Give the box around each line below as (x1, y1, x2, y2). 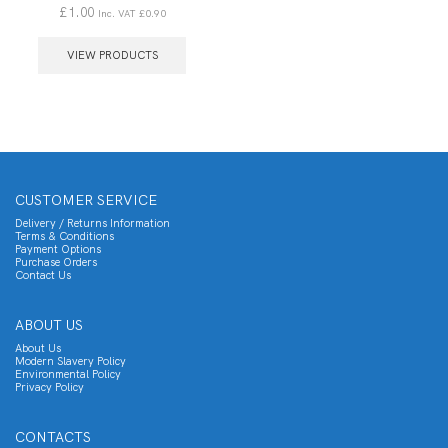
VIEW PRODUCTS (66, 47, 158, 62)
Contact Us (15, 267, 71, 282)
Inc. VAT (97, 6, 139, 20)
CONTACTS (15, 427, 91, 446)
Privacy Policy (15, 379, 84, 394)
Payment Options (15, 241, 101, 256)
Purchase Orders (15, 254, 97, 269)
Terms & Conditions (15, 228, 114, 243)
